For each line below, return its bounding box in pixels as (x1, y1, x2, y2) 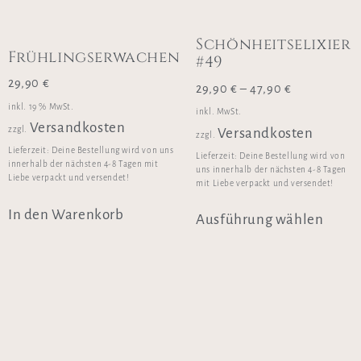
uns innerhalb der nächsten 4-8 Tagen (196, 164, 346, 174)
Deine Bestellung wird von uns (52, 146, 174, 156)
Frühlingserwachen (8, 46, 180, 68)
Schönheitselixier (196, 34, 351, 56)
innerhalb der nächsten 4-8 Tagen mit (8, 160, 159, 169)
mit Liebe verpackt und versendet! (196, 178, 334, 188)
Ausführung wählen (196, 212, 324, 228)
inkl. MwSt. (196, 107, 242, 117)
